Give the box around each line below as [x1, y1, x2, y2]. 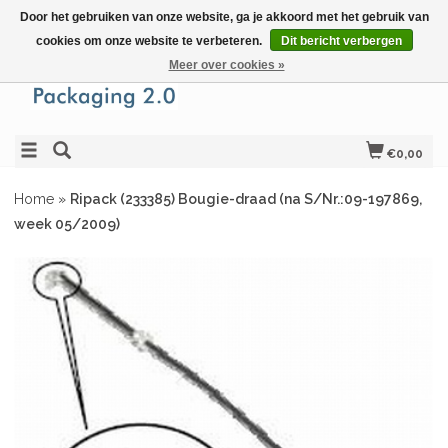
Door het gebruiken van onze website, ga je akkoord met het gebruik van [19, 10, 429, 24]
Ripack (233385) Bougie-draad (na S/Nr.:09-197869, [70, 191, 422, 207]
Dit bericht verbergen [280, 34, 402, 48]
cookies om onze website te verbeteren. [35, 34, 265, 48]
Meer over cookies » [168, 58, 285, 72]
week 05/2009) [14, 216, 120, 232]
